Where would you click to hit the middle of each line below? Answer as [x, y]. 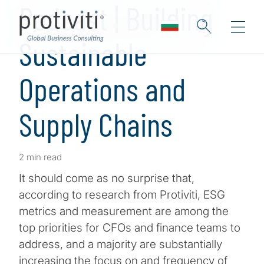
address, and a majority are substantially [121, 245]
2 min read [40, 157]
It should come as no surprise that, [107, 179]
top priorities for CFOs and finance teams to [130, 228]
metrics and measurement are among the [124, 212]
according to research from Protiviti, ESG [122, 195]
